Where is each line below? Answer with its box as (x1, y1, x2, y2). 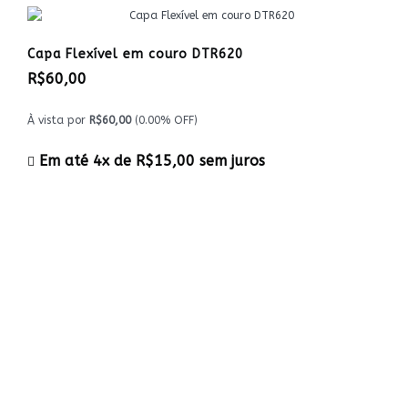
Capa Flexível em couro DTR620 (27, 46, 243, 62)
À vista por (27, 114, 89, 127)
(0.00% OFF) (131, 114, 198, 127)
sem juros (195, 152, 265, 169)
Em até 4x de (35, 152, 136, 169)
